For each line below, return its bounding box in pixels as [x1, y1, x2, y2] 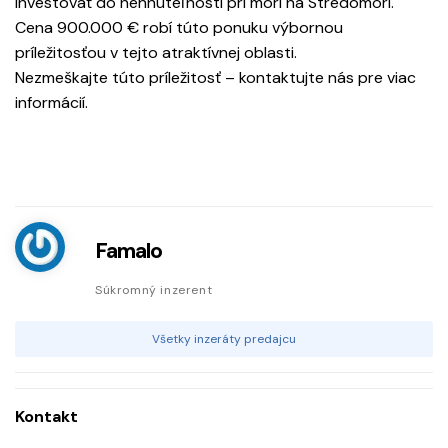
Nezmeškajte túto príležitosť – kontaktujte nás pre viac [15, 67, 416, 89]
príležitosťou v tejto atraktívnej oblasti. [15, 42, 297, 64]
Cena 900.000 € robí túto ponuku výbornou [15, 17, 343, 39]
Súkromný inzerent [95, 282, 213, 299]
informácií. [15, 92, 88, 114]
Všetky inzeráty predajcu [152, 331, 296, 348]
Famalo [95, 236, 162, 266]
